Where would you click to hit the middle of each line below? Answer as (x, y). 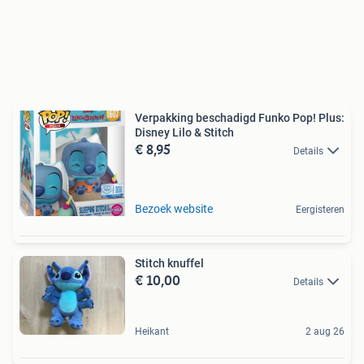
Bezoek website (174, 208)
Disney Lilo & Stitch (184, 132)
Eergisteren (320, 209)
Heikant (152, 332)
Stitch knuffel (169, 263)
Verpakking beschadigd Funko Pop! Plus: (240, 117)
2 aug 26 (325, 332)
